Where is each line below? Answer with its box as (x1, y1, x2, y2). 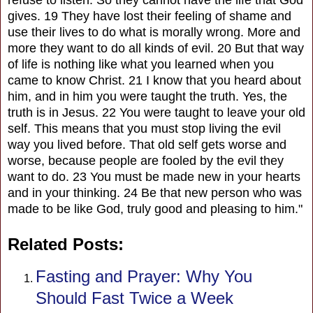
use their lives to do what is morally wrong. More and (8, 24, 300, 39)
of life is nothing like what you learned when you (8, 57, 274, 71)
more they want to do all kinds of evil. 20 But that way (8, 41, 304, 55)
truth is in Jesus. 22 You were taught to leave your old (8, 105, 305, 119)
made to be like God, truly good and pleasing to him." (8, 201, 303, 216)
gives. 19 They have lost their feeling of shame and (8, 8, 291, 23)
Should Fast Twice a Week (36, 289, 233, 308)
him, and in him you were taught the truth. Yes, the (8, 89, 287, 103)
